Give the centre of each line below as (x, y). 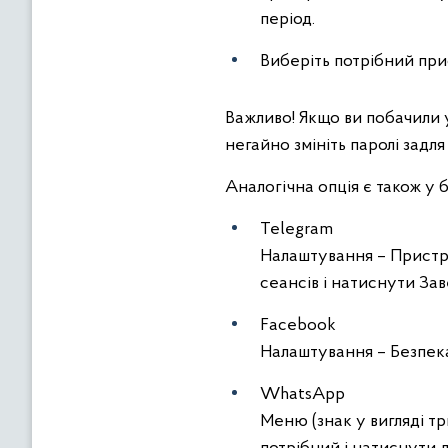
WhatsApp (302, 394)
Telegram (296, 229)
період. (287, 19)
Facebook (298, 325)
